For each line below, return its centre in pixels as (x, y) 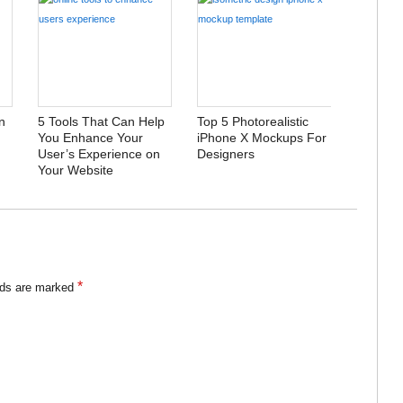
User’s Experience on (99, 153)
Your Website (75, 170)
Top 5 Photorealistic (253, 121)
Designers (226, 153)
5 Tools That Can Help (101, 121)
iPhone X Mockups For (262, 137)
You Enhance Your (90, 137)
